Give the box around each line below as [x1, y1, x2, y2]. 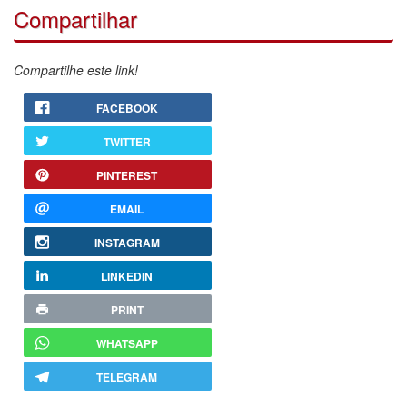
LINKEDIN [101, 267, 153, 284]
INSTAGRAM [94, 233, 160, 251]
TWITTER [103, 133, 151, 150]
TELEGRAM [96, 368, 157, 385]
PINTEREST [96, 166, 157, 184]
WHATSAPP [95, 334, 158, 352]
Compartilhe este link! [14, 60, 138, 79]
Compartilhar [14, 2, 137, 35]
